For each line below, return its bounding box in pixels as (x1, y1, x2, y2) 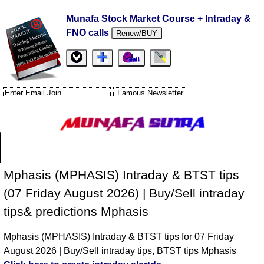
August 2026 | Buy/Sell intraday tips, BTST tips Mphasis (4, 246, 237, 256)
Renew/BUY (116, 29, 158, 38)
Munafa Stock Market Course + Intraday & (66, 14, 252, 24)
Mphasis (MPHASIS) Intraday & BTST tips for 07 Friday (4, 232, 235, 242)
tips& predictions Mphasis (4, 204, 149, 219)
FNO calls (66, 28, 112, 38)
